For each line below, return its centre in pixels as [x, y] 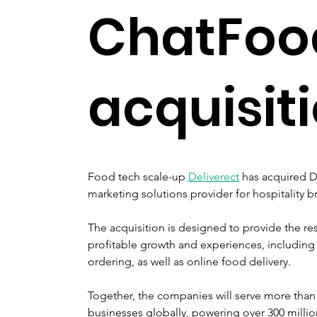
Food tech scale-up [138, 176]
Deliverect [214, 176]
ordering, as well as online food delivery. [189, 261]
